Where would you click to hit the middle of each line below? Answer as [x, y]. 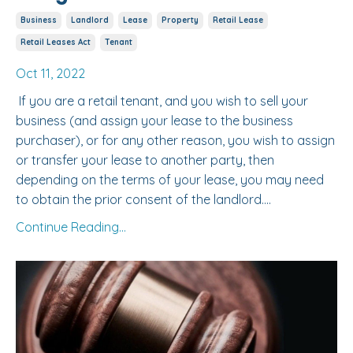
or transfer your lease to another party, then [145, 160]
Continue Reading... [71, 227]
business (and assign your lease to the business [154, 121]
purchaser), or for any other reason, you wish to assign [175, 141]
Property [180, 20]
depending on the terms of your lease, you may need [170, 180]
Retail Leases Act [56, 43]
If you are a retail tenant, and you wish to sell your [163, 101]
